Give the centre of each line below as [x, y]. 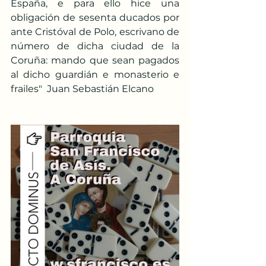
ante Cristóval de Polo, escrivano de [95, 32]
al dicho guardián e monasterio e [95, 75]
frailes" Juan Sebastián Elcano [82, 89]
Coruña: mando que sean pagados [95, 61]
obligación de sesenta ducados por [95, 18]
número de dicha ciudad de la [95, 46]
